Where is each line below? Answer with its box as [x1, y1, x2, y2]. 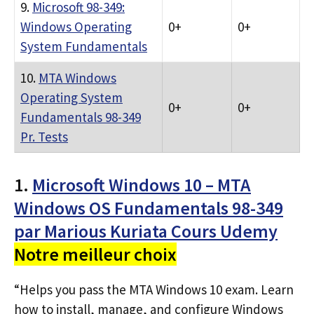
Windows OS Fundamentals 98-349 [14, 196, 283, 219]
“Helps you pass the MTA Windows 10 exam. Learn [14, 280, 294, 298]
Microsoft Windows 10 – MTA [32, 172, 251, 196]
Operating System [20, 89, 123, 106]
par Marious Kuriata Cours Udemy [14, 219, 278, 243]
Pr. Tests [20, 128, 68, 145]
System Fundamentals [20, 38, 147, 55]
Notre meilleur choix [14, 242, 177, 266]
